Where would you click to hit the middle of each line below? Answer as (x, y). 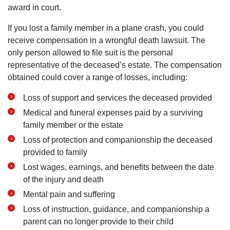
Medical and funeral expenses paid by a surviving (113, 113)
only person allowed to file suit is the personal (90, 53)
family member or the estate (73, 125)
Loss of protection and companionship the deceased (118, 140)
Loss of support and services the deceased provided (118, 98)
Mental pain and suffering (69, 194)
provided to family (55, 152)
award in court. (34, 7)
